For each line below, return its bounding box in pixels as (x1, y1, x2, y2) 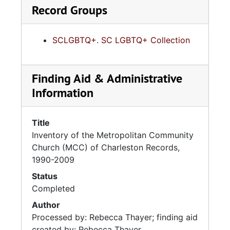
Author (32, 200, 60, 210)
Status (32, 171, 57, 181)
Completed (32, 183, 75, 194)
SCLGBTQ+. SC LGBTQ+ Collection (52, 35, 190, 45)
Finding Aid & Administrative (32, 70, 182, 86)
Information (32, 85, 93, 101)
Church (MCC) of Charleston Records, (32, 142, 180, 152)
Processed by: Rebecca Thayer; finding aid (32, 212, 198, 222)
